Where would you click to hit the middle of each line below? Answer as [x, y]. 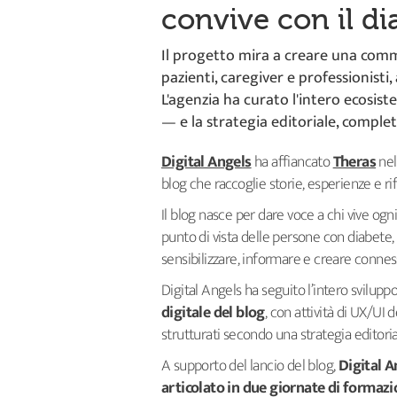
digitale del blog [213, 313]
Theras [354, 162]
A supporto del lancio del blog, [250, 366]
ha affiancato [292, 162]
